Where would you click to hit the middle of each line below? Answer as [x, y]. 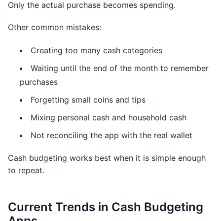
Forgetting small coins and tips [88, 100]
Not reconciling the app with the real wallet [111, 135]
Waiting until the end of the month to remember [120, 68]
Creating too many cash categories [96, 50]
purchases [39, 82]
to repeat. [26, 170]
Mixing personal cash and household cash [109, 117]
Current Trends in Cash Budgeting [106, 207]
